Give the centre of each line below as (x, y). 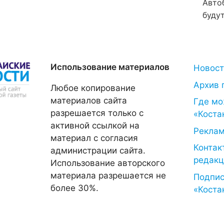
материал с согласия (94, 138)
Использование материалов (110, 67)
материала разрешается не (108, 175)
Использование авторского (107, 163)
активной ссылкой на (95, 125)
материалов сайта (88, 100)
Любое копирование (93, 88)
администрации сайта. (98, 150)
